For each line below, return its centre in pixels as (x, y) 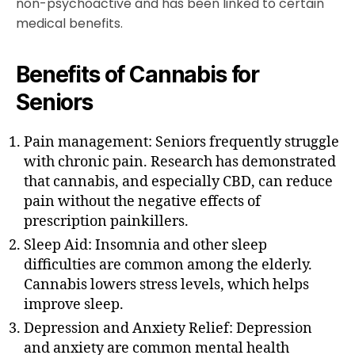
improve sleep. (74, 305)
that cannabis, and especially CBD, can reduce (178, 182)
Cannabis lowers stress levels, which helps (166, 285)
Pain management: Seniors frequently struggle (181, 143)
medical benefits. (69, 24)
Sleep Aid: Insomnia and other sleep (145, 246)
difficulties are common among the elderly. (168, 265)
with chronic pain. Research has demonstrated (180, 162)
